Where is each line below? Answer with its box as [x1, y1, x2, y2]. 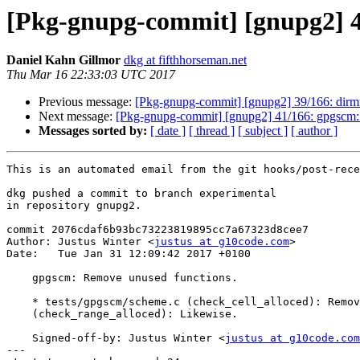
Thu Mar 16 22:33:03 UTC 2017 [6, 67, 175, 82]
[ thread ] [189, 124, 235, 138]
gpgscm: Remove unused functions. [6, 272, 32, 284]
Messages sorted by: [39, 124, 147, 138]
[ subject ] [238, 124, 288, 138]
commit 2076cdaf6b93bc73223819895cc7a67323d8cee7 [6, 223, 309, 236]
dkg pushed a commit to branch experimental [6, 187, 276, 200]
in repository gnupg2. [6, 199, 141, 212]
